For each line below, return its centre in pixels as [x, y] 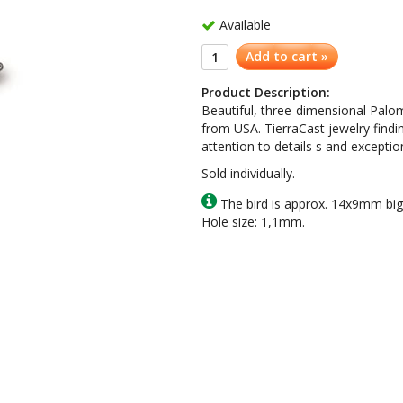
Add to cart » [287, 57]
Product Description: [266, 93]
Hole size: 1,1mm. [253, 222]
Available [245, 25]
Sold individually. [248, 174]
